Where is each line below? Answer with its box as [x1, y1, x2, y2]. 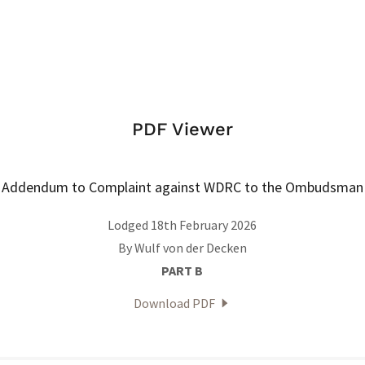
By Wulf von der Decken [117, 240, 247, 256]
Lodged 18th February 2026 [108, 217, 257, 233]
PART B [161, 262, 204, 279]
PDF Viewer [132, 119, 233, 139]
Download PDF [133, 295, 215, 311]
